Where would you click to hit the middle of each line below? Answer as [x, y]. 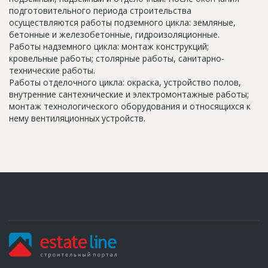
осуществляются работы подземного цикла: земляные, [122, 22]
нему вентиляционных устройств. [77, 118]
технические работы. [52, 70]
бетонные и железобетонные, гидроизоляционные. [114, 34]
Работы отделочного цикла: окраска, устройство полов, [125, 82]
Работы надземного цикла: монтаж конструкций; [109, 46]
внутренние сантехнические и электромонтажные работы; [129, 94]
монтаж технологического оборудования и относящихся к [130, 106]
